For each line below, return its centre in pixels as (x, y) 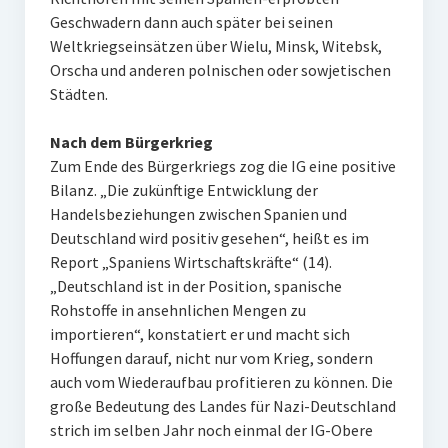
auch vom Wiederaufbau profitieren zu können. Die (221, 382)
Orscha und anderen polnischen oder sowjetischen (220, 70)
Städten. (78, 94)
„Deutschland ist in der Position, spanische (195, 286)
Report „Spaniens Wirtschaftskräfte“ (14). (190, 262)
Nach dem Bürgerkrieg (131, 142)
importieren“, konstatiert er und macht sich (199, 334)
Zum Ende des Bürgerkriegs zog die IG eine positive (222, 166)
